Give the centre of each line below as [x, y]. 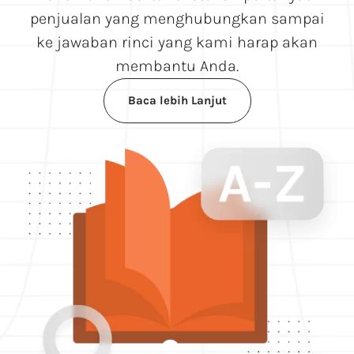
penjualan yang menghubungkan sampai [177, 19]
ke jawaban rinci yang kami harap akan [177, 43]
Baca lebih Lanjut [177, 101]
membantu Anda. [177, 66]
